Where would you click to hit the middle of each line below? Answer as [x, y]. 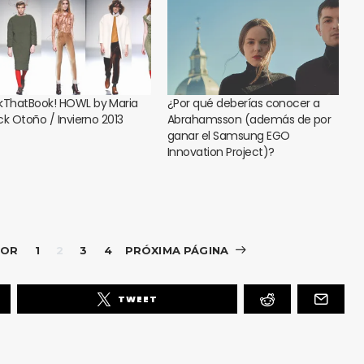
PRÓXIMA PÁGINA [177, 251]
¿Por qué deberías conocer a [244, 104]
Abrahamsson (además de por [249, 120]
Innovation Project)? [221, 152]
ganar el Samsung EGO [229, 136]
